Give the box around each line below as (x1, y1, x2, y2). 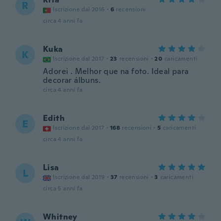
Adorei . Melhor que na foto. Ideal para (43, 66, 189, 76)
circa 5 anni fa (43, 184, 82, 192)
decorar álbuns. (43, 75, 101, 85)
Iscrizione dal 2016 (53, 5, 105, 13)
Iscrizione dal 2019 (53, 173, 105, 181)
